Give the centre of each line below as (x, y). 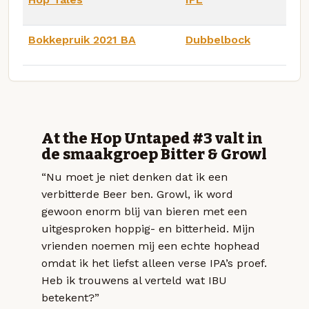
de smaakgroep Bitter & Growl (154, 154)
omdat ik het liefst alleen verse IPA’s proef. (154, 263)
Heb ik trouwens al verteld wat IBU (134, 280)
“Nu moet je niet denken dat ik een (134, 177)
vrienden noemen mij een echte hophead (151, 246)
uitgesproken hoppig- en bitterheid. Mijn (148, 228)
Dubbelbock (218, 39)
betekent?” (70, 297)
